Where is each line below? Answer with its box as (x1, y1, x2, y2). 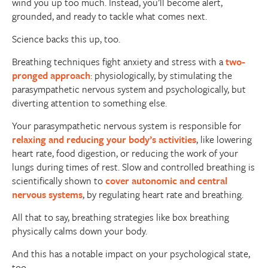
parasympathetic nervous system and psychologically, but (12, 82, 246, 97)
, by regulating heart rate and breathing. (83, 187, 243, 202)
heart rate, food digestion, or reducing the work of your (12, 146, 238, 161)
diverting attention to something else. (12, 96, 167, 111)
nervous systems (12, 187, 83, 202)
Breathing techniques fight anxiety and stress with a (12, 54, 226, 69)
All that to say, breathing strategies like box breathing (12, 210, 229, 225)
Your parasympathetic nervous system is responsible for (12, 118, 241, 133)
